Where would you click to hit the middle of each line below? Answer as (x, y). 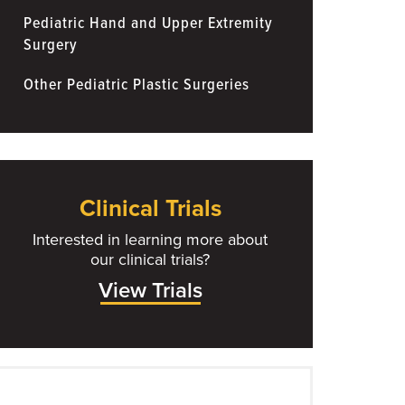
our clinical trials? (150, 259)
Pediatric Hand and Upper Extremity (148, 24)
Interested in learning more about (150, 239)
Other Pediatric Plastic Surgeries (137, 85)
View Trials (150, 290)
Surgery (51, 45)
